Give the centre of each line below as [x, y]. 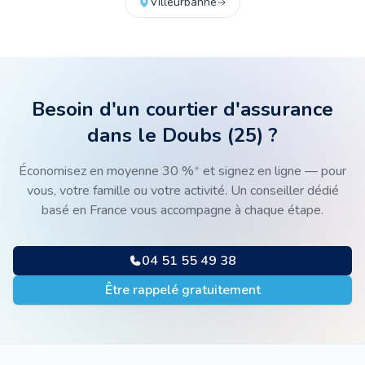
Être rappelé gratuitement [182, 290]
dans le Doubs [154, 135]
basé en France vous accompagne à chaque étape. [182, 210]
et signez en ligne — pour [273, 171]
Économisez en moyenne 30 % [106, 171]
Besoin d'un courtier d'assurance [182, 109]
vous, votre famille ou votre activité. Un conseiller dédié [182, 191]
